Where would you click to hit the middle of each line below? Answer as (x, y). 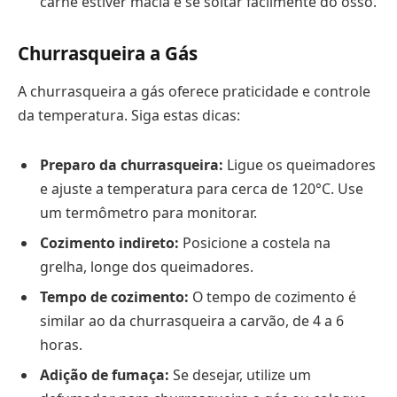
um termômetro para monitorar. (148, 212)
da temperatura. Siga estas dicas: (129, 116)
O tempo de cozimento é (272, 296)
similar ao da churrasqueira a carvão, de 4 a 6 (192, 320)
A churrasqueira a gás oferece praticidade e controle (194, 92)
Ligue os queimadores (300, 164)
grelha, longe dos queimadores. (147, 266)
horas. (61, 344)
